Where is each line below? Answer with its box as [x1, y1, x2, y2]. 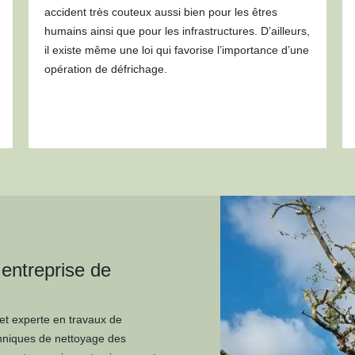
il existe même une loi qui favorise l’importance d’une [44, 44, 309, 56]
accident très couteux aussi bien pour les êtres [44, 6, 277, 18]
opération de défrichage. [44, 63, 167, 75]
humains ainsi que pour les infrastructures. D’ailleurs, [44, 25, 310, 37]
